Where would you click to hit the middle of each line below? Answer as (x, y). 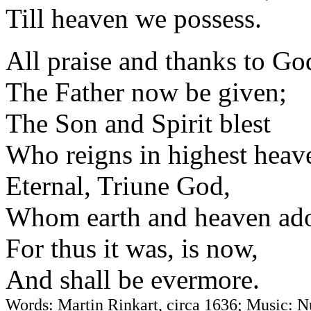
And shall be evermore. (133, 279)
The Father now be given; (146, 92)
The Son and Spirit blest (138, 123)
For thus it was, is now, (132, 248)
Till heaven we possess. (134, 18)
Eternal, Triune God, (118, 186)
